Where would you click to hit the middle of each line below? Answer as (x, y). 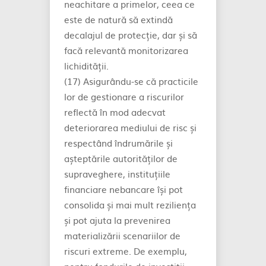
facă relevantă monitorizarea (126, 50)
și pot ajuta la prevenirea (117, 220)
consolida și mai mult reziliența (130, 205)
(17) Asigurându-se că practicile (131, 81)
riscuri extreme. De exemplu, (126, 251)
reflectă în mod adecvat (115, 112)
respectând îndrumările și (118, 143)
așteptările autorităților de (121, 158)
